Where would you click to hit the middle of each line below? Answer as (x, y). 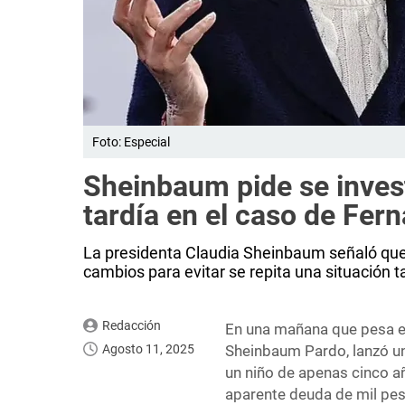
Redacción (131, 326)
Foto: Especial (131, 142)
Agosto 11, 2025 (148, 349)
